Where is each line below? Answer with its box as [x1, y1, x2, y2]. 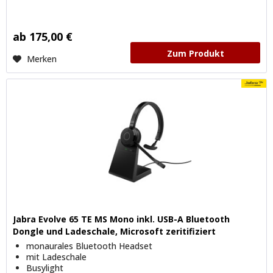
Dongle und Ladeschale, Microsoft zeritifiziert [13, 225, 216, 238]
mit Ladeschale [26, 251, 87, 263]
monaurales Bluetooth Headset [26, 240, 153, 252]
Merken [27, 53, 57, 65]
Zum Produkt [166, 48, 224, 60]
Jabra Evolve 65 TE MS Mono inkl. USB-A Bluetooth [13, 213, 230, 225]
